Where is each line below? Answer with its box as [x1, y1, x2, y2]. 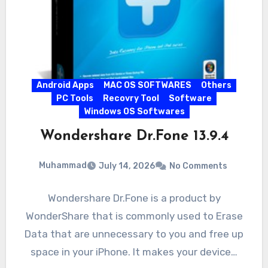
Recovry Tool [103, 93, 159, 104]
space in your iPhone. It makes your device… [31, 245, 237, 258]
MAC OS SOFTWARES [103, 80, 191, 91]
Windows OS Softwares [83, 106, 185, 117]
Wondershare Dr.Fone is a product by [47, 191, 221, 204]
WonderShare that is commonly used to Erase [25, 209, 243, 222]
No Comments [169, 160, 227, 171]
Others [201, 80, 232, 91]
